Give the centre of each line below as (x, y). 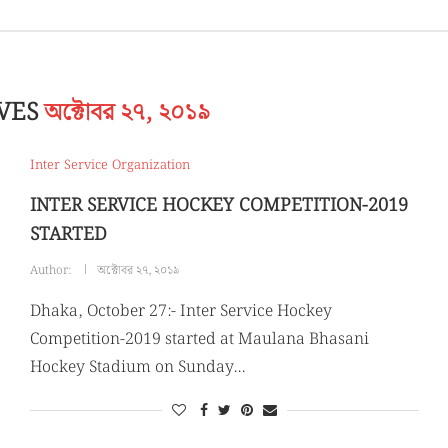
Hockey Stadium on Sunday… (137, 367)
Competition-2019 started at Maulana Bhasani (199, 339)
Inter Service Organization (109, 165)
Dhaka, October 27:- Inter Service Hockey (180, 311)
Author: (51, 270)
